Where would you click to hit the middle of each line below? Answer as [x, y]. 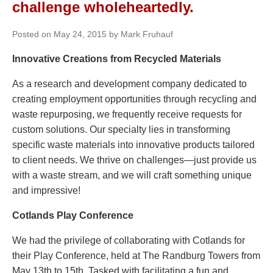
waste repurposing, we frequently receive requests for [127, 115]
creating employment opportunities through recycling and [134, 99]
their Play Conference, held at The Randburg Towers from [136, 256]
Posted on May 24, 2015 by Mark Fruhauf [93, 34]
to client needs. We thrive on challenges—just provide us [134, 160]
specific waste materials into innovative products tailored [133, 145]
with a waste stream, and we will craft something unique [132, 175]
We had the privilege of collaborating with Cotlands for [129, 241]
